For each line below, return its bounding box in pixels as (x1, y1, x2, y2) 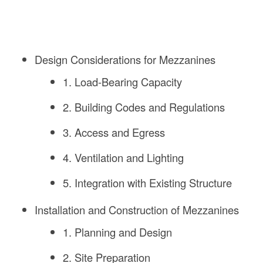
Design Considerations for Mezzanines (34, 52, 215, 68)
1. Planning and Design (63, 224, 173, 240)
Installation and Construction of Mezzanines (34, 202, 239, 218)
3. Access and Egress (63, 124, 166, 140)
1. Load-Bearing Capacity (63, 74, 183, 90)
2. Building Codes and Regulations (63, 99, 225, 115)
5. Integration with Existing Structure (63, 175, 232, 191)
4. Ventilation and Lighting (63, 150, 184, 166)
